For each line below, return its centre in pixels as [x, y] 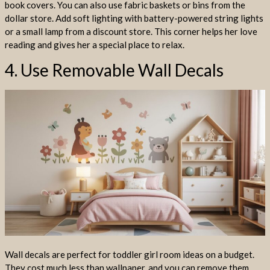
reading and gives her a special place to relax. [95, 45]
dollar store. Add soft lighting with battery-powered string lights [134, 18]
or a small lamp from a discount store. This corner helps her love [131, 32]
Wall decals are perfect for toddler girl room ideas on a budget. [130, 254]
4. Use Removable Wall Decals [114, 70]
